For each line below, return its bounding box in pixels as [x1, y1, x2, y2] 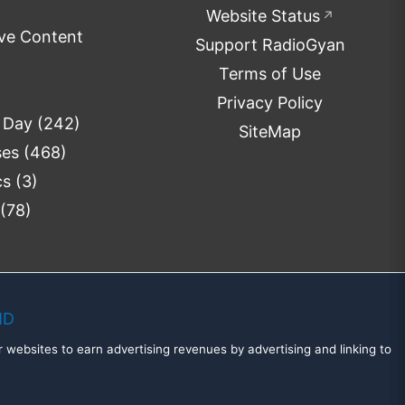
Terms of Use [219, 64, 322, 84]
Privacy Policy [217, 93, 324, 113]
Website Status [205, 6, 320, 26]
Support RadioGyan [194, 35, 345, 55]
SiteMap [239, 122, 302, 142]
